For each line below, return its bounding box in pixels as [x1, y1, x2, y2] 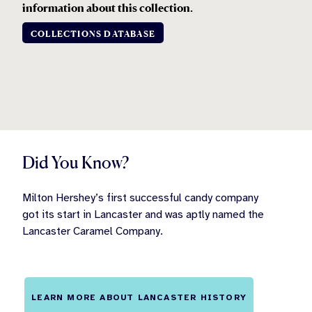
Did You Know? [22, 153, 129, 173]
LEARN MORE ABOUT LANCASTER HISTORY [31, 292, 247, 303]
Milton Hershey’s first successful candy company [22, 191, 258, 205]
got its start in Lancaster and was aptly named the [22, 208, 264, 222]
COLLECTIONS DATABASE [31, 28, 155, 39]
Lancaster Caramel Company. [22, 224, 163, 239]
